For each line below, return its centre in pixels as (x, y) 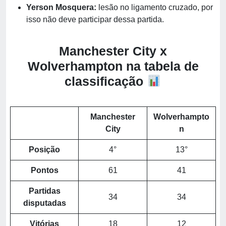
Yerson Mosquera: (61, 7)
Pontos (44, 170)
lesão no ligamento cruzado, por (155, 7)
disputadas (44, 203)
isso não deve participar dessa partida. (95, 19)
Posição (44, 150)
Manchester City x (113, 51)
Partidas (44, 191)
